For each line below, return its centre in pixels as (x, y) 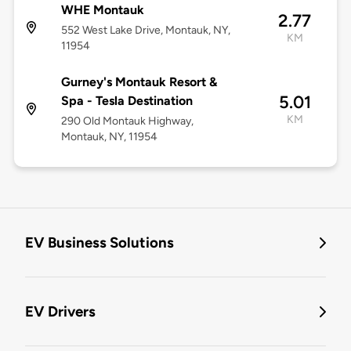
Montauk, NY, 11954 (109, 137)
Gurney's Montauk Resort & (139, 82)
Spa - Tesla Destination (127, 101)
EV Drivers (60, 312)
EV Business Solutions (100, 243)
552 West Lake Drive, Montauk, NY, (145, 31)
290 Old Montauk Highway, (127, 121)
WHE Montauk (102, 10)
